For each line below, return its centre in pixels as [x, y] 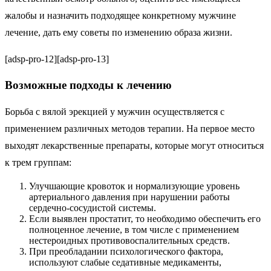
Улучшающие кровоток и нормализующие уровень [134, 186]
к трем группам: [38, 162]
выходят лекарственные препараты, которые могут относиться [134, 145]
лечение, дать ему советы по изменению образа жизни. [119, 32]
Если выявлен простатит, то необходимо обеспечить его [145, 218]
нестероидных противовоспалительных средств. [129, 240]
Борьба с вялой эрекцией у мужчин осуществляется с [115, 111]
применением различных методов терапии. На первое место [130, 128]
